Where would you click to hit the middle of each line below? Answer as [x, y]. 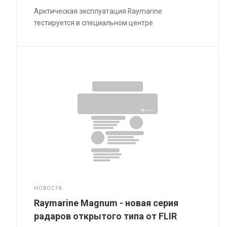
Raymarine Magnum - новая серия [106, 203]
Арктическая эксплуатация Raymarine [98, 11]
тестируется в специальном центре [94, 23]
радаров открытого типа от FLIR [106, 216]
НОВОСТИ [48, 188]
